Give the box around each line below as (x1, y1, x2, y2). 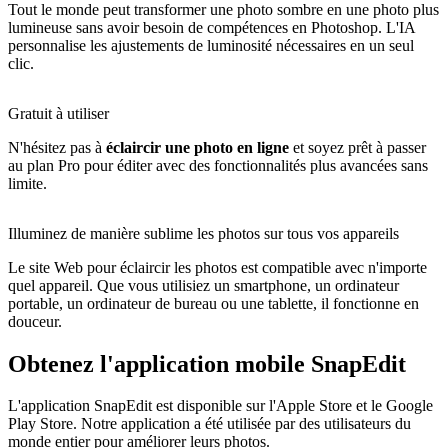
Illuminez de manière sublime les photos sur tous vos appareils (8, 224, 399, 242)
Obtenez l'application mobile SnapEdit (8, 350, 406, 377)
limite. (8, 174, 47, 192)
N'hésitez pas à (8, 138, 106, 156)
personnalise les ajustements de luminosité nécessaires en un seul (8, 36, 414, 54)
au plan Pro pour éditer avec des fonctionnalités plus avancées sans (8, 156, 428, 174)
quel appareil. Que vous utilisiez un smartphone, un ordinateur (8, 276, 399, 294)
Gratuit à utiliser (8, 104, 109, 122)
